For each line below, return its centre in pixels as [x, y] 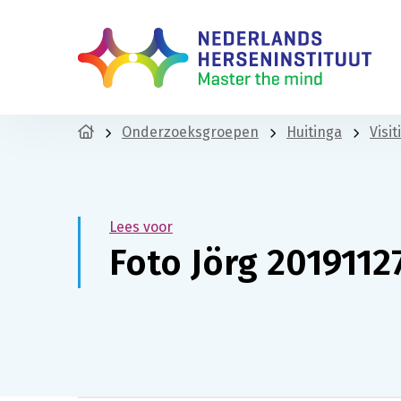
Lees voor [141, 226]
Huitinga [314, 132]
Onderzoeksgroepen [190, 132]
